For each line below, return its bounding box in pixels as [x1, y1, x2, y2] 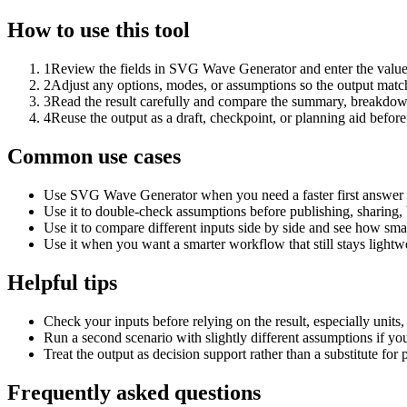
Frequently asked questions [7, 380, 261, 404]
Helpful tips [7, 271, 117, 295]
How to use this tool [7, 18, 190, 43]
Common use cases [7, 144, 181, 169]
